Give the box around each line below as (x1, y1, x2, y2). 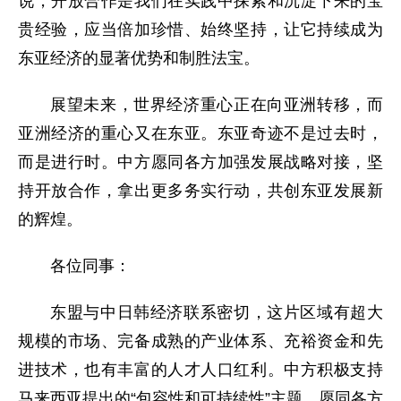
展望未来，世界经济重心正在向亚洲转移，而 (50, 96, 383, 114)
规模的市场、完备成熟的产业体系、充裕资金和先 (18, 332, 383, 350)
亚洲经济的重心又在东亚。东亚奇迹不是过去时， (18, 124, 383, 142)
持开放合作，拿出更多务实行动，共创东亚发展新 (18, 182, 383, 200)
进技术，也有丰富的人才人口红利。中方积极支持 (18, 361, 383, 379)
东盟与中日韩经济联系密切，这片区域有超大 (50, 303, 383, 321)
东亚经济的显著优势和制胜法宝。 (18, 49, 260, 67)
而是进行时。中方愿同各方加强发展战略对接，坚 (18, 153, 383, 171)
